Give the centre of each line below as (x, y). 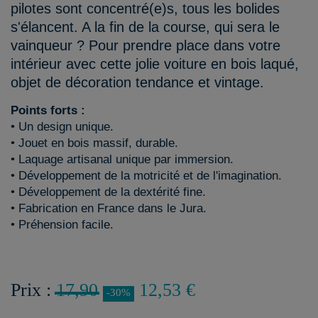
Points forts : (48, 110)
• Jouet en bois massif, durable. (94, 143)
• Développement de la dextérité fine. (108, 192)
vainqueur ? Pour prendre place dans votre (146, 45)
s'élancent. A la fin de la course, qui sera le (145, 27)
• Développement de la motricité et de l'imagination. (146, 176)
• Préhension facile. (62, 225)
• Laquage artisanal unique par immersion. (122, 159)
